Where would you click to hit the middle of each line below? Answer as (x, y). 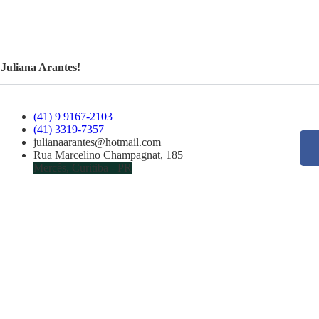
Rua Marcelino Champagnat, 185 (109, 155)
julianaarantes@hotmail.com (98, 142)
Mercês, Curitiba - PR (83, 167)
